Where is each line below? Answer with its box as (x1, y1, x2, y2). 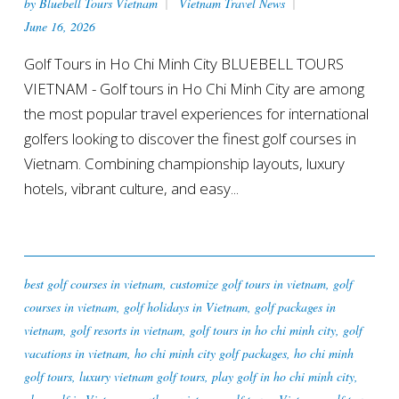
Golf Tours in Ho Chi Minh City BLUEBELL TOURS (23, 53, 344, 75)
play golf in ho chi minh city (211, 368, 354, 386)
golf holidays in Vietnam (123, 298, 248, 316)
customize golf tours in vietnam (169, 275, 326, 293)
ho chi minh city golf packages (134, 345, 287, 362)
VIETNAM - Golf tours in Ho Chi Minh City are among (23, 78, 364, 100)
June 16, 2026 (23, 18, 95, 36)
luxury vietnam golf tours (78, 368, 205, 386)
